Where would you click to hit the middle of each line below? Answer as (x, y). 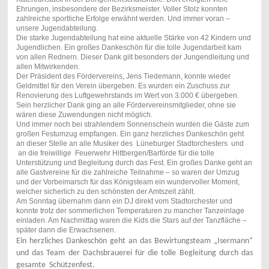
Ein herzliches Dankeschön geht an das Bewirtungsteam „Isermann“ (134, 241)
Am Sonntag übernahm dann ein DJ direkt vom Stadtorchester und (124, 201)
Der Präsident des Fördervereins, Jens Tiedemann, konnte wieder (123, 77)
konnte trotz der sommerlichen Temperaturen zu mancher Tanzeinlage (130, 211)
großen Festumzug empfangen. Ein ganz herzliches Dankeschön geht (130, 134)
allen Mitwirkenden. (50, 67)
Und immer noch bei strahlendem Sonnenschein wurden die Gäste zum (132, 125)
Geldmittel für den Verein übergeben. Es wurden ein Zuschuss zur (123, 86)
